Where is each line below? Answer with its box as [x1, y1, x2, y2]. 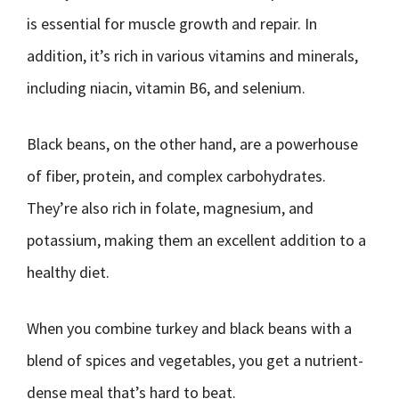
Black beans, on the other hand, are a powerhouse [27, 134, 358, 154]
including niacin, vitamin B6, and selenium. [27, 77, 305, 98]
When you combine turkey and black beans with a [27, 318, 352, 338]
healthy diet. [27, 262, 110, 282]
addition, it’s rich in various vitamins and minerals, [27, 45, 358, 66]
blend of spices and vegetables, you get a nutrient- [27, 350, 363, 370]
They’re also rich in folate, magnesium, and [27, 198, 313, 218]
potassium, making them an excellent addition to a [27, 230, 366, 250]
